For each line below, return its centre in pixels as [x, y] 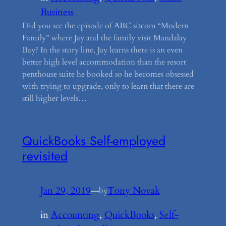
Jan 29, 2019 [65, 190]
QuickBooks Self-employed [94, 140]
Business [57, 12]
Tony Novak [133, 190]
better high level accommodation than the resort [104, 62]
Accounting [75, 215]
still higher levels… [54, 98]
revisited [45, 156]
